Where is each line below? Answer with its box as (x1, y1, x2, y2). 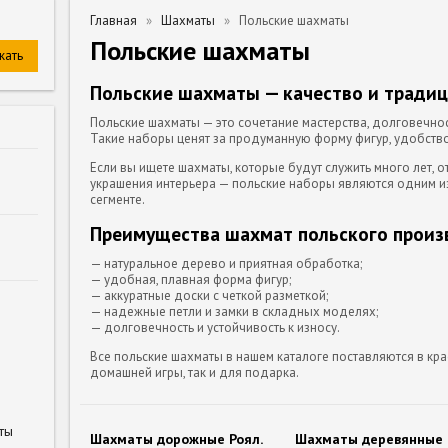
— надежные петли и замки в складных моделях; (90, 302, 378, 320)
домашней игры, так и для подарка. (90, 363, 299, 381)
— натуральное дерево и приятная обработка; (90, 254, 362, 272)
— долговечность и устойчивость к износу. (90, 318, 340, 336)
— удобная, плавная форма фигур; (90, 270, 291, 288)
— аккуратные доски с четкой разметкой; (90, 286, 328, 304)
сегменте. (90, 190, 145, 208)
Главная (90, 12, 137, 29)
